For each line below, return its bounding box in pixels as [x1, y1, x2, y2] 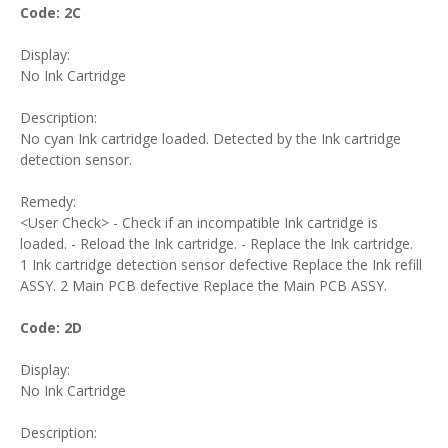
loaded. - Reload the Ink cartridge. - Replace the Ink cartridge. [20, 234, 413, 253]
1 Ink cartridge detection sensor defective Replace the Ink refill [20, 255, 422, 274]
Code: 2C [20, 3, 81, 22]
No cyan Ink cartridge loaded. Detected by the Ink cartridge [20, 129, 401, 148]
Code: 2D [20, 318, 82, 337]
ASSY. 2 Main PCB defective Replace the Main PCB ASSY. [20, 276, 387, 295]
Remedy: [20, 192, 76, 211]
